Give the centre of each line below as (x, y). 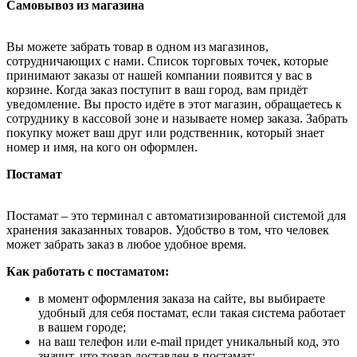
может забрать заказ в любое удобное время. (126, 245)
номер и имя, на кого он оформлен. (102, 147)
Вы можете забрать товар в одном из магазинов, (137, 47)
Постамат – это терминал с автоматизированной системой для (176, 216)
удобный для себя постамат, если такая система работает (192, 313)
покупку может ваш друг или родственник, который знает (165, 133)
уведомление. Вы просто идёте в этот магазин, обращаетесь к (174, 104)
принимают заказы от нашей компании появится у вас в (159, 76)
